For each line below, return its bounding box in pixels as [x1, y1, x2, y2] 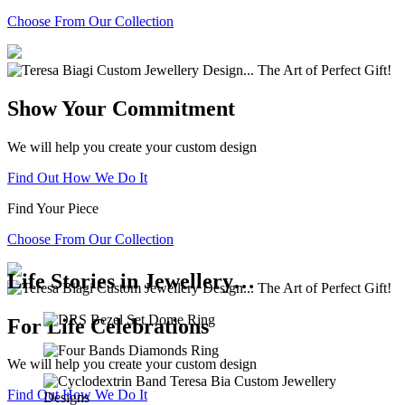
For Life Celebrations [7, 314, 209, 338]
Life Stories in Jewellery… [7, 268, 255, 293]
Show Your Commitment [7, 96, 235, 120]
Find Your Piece [7, 200, 99, 216]
